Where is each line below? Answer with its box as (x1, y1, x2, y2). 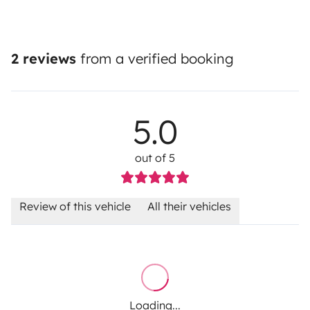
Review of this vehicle (19, 199, 131, 214)
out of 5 (135, 151, 175, 165)
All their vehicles (147, 199, 231, 214)
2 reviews (11, 50, 76, 68)
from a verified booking (76, 50, 234, 68)
